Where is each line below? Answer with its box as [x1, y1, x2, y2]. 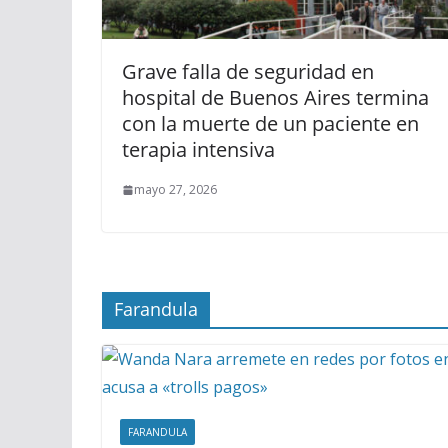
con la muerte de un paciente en [122, 110, 419, 138]
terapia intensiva [122, 136, 275, 164]
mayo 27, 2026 [134, 181, 217, 199]
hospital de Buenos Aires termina [122, 84, 429, 112]
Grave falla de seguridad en [122, 58, 374, 86]
